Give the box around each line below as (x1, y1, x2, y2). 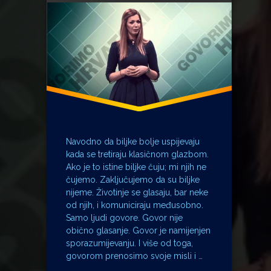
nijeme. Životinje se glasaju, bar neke (65, 188, 208, 198)
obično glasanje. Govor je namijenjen (65, 226, 211, 236)
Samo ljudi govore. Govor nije (65, 213, 183, 223)
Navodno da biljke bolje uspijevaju (65, 137, 200, 147)
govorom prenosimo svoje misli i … (65, 251, 203, 261)
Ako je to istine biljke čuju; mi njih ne (65, 162, 206, 172)
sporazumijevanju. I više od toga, (65, 238, 193, 249)
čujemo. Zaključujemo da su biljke (65, 175, 200, 185)
